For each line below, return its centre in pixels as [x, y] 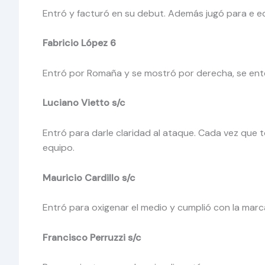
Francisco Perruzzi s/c [92, 237]
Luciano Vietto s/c [85, 103]
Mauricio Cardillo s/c [89, 177]
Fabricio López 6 [80, 43]
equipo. [60, 147]
